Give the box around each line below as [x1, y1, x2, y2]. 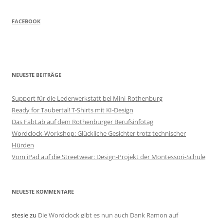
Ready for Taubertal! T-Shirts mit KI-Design [12, 106, 133, 115]
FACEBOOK [12, 18, 40, 25]
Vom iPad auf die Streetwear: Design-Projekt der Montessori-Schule [12, 152, 205, 162]
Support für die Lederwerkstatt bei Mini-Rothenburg [12, 94, 163, 103]
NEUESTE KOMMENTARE [12, 188, 74, 196]
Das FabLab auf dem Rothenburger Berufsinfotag [12, 117, 153, 127]
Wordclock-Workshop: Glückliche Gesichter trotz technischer [12, 129, 186, 138]
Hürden [12, 141, 34, 150]
